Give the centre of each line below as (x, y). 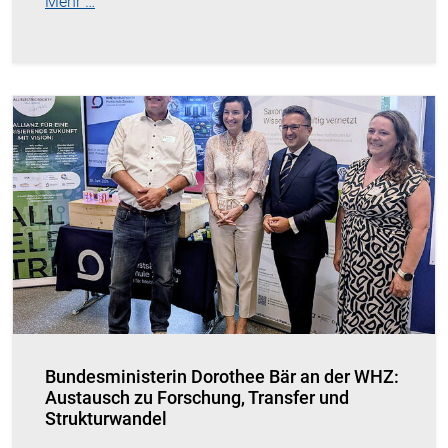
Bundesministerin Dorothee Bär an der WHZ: (222, 376)
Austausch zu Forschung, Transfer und (197, 397)
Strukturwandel (106, 418)
